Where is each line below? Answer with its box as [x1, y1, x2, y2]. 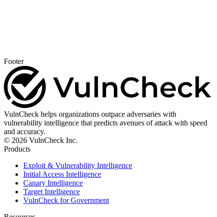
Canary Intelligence [23, 178, 83, 187]
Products [4, 144, 31, 153]
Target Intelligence [23, 187, 80, 196]
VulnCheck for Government [23, 196, 109, 204]
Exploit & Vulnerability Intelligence [23, 161, 132, 170]
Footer [4, 57, 24, 66]
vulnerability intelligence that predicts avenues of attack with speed [4, 118, 207, 127]
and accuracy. [4, 127, 46, 136]
